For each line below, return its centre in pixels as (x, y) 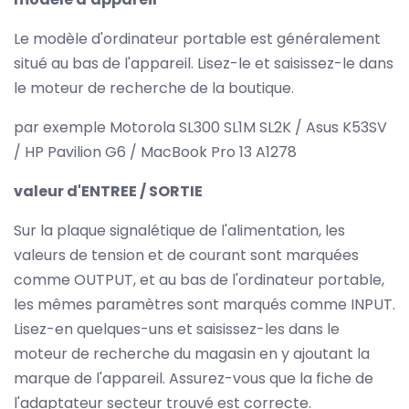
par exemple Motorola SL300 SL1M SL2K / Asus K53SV (200, 127)
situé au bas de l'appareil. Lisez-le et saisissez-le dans (204, 63)
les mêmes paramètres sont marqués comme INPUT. (204, 304)
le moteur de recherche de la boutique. (154, 88)
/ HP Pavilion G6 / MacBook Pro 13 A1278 (155, 152)
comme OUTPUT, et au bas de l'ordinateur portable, (199, 279)
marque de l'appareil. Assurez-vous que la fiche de (194, 378)
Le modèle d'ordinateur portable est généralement (197, 38)
